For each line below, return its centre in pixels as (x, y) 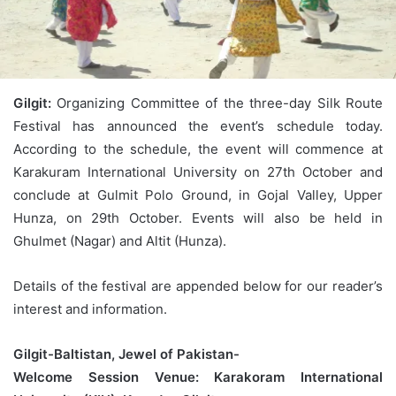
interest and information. (90, 308)
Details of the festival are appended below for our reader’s (198, 286)
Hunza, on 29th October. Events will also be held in (198, 217)
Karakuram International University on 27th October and (198, 171)
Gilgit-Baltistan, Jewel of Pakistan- (126, 354)
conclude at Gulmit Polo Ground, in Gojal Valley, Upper (198, 194)
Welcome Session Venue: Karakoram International (198, 377)
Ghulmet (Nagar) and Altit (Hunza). (120, 240)
